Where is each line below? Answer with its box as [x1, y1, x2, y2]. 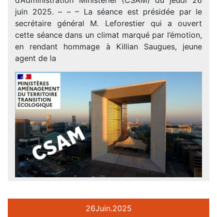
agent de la [15, 53, 56, 63]
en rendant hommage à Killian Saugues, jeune [15, 41, 202, 51]
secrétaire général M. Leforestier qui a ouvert [15, 18, 202, 28]
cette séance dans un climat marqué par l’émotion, [15, 30, 202, 40]
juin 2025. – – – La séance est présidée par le [15, 6, 202, 16]
